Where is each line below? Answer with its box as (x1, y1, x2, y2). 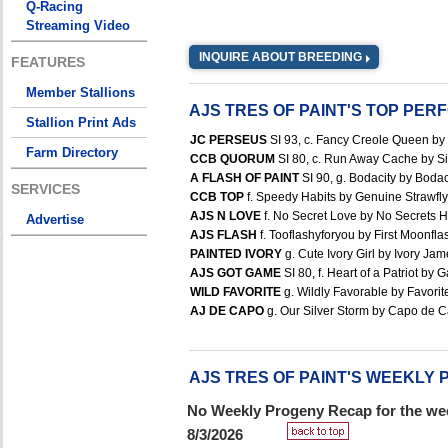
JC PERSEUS (190, 133, 270, 147)
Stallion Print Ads (26, 115, 136, 130)
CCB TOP (190, 190, 247, 204)
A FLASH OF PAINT (190, 171, 302, 185)
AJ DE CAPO (190, 304, 267, 318)
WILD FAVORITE (190, 285, 284, 299)
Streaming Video (26, 18, 130, 33)
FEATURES (11, 54, 85, 70)
